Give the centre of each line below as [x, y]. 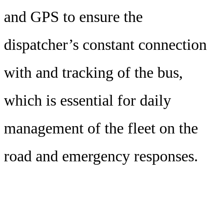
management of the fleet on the [101, 128]
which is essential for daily [88, 100]
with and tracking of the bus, [93, 73]
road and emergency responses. [101, 156]
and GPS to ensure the [73, 17]
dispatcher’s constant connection [105, 45]
